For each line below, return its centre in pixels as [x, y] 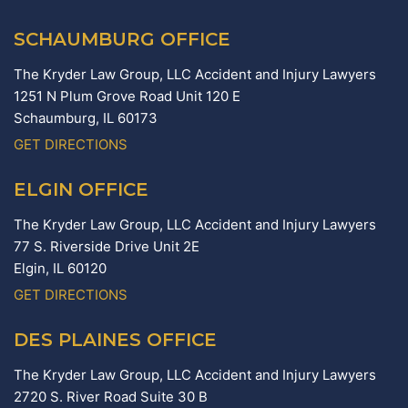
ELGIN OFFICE [81, 190]
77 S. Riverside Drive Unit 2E [107, 247]
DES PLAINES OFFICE [115, 340]
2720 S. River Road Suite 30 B [111, 397]
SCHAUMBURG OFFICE [122, 40]
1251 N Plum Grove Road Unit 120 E [127, 97]
